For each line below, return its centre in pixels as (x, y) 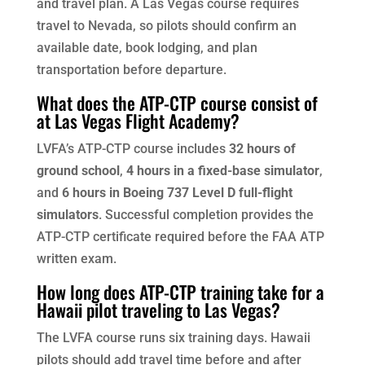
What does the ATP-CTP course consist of (177, 103)
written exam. (76, 259)
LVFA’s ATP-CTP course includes (132, 149)
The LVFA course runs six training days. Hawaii (173, 338)
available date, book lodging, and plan (147, 48)
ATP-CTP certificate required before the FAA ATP (180, 237)
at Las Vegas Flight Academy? (138, 121)
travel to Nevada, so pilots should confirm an (166, 26)
